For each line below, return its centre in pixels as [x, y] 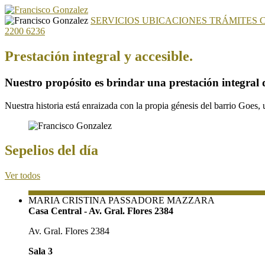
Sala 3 [41, 251]
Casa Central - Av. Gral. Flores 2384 [101, 211]
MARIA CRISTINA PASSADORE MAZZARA [122, 201]
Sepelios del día [51, 151]
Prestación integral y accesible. [99, 56]
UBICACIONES [176, 20]
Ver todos [22, 176]
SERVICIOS [116, 20]
